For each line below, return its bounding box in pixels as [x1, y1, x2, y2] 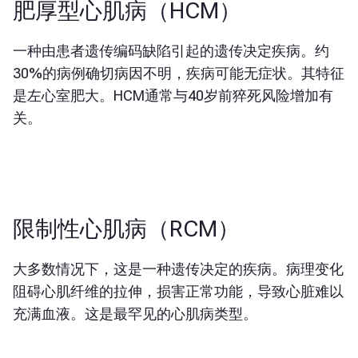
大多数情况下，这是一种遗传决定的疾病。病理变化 [13, 261, 344, 277]
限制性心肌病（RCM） [13, 216, 240, 242]
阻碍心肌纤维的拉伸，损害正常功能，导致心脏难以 [13, 283, 344, 300]
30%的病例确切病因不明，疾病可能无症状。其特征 [13, 65, 344, 82]
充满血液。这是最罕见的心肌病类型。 [13, 305, 257, 322]
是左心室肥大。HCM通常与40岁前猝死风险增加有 [13, 87, 333, 104]
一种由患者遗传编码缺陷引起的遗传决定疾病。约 [13, 42, 329, 59]
